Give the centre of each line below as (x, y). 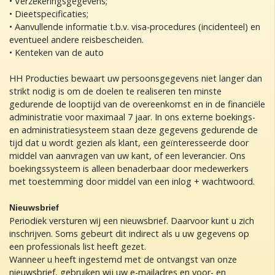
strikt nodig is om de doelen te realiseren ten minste (115, 91)
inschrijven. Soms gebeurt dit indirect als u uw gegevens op (129, 234)
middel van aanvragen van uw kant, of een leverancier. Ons (127, 156)
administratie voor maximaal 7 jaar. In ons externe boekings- (132, 117)
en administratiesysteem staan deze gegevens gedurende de (134, 130)
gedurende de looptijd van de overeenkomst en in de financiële (137, 104)
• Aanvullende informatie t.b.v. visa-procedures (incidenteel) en (135, 27)
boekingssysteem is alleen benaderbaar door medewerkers (129, 168)
